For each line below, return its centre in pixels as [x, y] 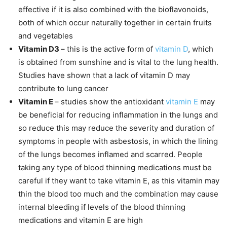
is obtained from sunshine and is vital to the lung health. [118, 62]
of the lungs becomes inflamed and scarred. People [110, 155]
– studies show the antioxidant [110, 102]
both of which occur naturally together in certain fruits [115, 23]
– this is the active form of [108, 49]
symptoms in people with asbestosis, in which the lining [118, 141]
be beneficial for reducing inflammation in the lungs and [118, 115]
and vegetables [46, 36]
